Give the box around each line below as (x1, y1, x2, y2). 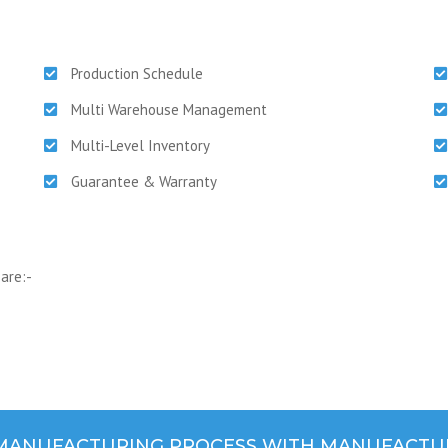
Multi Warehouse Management (71, 100, 267, 119)
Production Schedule (71, 64, 203, 83)
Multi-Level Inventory (71, 136, 210, 155)
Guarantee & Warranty (71, 172, 217, 191)
